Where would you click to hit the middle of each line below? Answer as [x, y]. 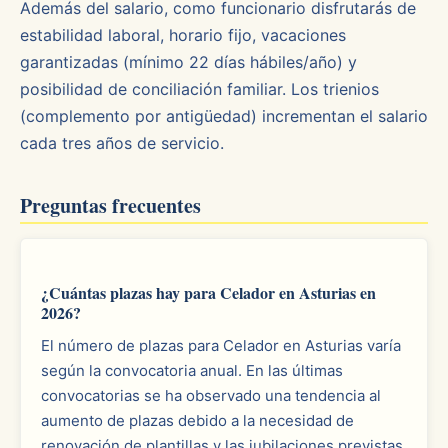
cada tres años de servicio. [122, 143]
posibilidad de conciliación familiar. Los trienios [199, 89]
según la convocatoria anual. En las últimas [192, 370]
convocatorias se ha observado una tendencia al [211, 395]
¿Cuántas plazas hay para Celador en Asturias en [208, 292]
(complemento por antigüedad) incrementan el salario [224, 116]
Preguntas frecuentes [110, 205]
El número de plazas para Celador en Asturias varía [221, 345]
